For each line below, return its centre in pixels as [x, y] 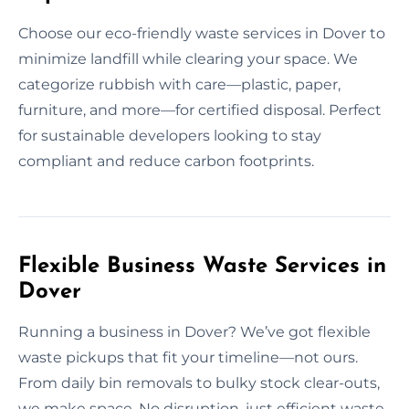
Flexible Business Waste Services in [202, 266]
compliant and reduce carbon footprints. [166, 161]
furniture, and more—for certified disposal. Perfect [200, 110]
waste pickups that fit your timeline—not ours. [188, 357]
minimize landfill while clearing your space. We [188, 58]
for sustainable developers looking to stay [170, 135]
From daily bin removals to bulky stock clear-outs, [199, 383]
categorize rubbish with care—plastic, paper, [179, 84]
